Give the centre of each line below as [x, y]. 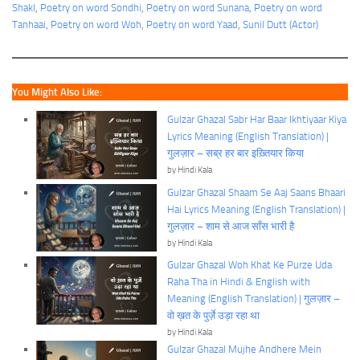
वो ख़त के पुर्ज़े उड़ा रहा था [214, 316]
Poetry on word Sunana [198, 8]
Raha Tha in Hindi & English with [239, 282]
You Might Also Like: [57, 92]
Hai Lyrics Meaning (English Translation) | [257, 209]
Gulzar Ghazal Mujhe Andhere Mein [245, 350]
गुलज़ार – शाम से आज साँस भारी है [231, 226]
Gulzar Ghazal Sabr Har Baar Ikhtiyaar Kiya [257, 120]
